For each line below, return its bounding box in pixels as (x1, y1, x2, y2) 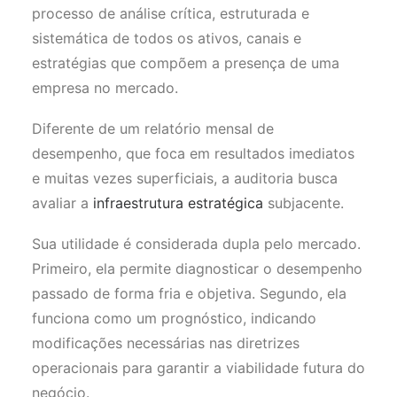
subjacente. (263, 194, 344, 212)
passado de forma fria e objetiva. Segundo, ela (32, 284, 346, 302)
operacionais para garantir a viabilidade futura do (32, 359, 365, 377)
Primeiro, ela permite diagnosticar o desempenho (32, 260, 362, 277)
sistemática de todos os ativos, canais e (32, 29, 301, 47)
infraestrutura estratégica (93, 194, 263, 212)
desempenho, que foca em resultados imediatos (32, 144, 354, 162)
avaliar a (32, 194, 93, 212)
